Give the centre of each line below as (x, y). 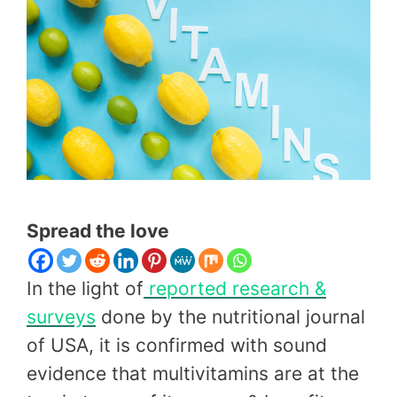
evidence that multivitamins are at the (193, 374)
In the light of (85, 289)
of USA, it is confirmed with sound (177, 346)
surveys (61, 317)
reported (191, 289)
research (273, 289)
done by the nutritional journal (230, 317)
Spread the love (98, 231)
